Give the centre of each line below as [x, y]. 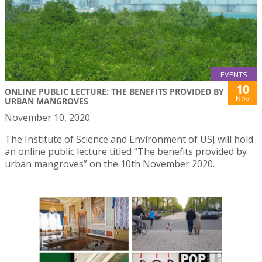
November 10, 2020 [47, 118]
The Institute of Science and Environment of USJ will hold [129, 139]
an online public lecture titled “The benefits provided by [126, 152]
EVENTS [234, 75]
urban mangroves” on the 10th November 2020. [110, 164]
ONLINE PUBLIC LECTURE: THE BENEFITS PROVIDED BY [114, 92]
